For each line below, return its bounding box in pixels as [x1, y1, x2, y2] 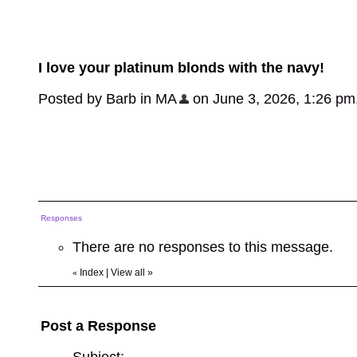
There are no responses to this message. [73, 239, 333, 255]
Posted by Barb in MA [38, 91, 177, 107]
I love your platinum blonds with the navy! [38, 60, 324, 76]
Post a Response [41, 318, 156, 334]
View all [111, 267, 145, 278]
